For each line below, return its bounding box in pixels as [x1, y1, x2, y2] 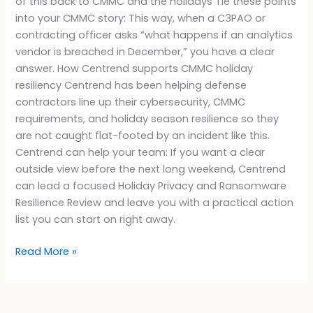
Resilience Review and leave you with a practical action [15, 195, 294, 210]
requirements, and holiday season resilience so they [15, 111, 279, 126]
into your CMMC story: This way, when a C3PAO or [15, 10, 266, 25]
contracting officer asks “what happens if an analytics [15, 27, 293, 42]
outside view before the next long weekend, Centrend [15, 161, 286, 176]
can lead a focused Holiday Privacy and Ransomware [15, 178, 287, 193]
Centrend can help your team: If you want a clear [15, 145, 265, 159]
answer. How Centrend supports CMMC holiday [15, 61, 254, 75]
